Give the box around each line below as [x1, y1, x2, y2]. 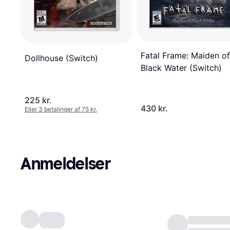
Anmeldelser [21, 154, 111, 174]
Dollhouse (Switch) [25, 53, 98, 64]
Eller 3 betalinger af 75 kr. [25, 105, 97, 113]
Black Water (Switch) [141, 63, 222, 73]
